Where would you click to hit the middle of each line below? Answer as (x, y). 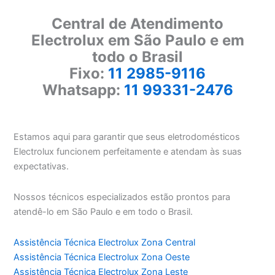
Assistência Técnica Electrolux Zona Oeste (102, 257)
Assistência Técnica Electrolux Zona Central (105, 242)
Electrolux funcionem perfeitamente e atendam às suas (128, 152)
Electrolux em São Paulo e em (137, 40)
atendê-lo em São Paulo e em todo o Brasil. (103, 212)
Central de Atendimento (137, 23)
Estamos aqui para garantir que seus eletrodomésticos (127, 137)
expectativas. (41, 167)
